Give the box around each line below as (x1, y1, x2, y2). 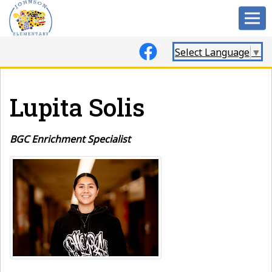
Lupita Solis (10, 91, 144, 123)
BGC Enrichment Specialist (10, 132, 131, 146)
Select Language (175, 45, 250, 59)
